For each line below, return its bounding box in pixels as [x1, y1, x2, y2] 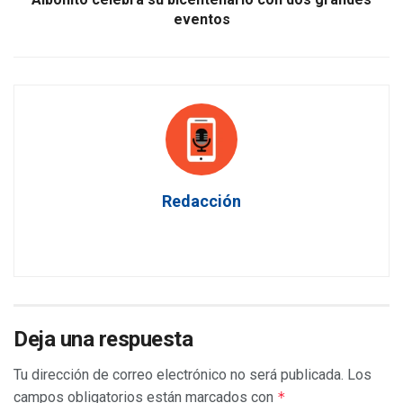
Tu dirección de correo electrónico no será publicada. [13, 366, 344, 384]
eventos [173, 11, 230, 29]
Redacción [162, 192, 241, 211]
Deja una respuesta [13, 327, 193, 353]
